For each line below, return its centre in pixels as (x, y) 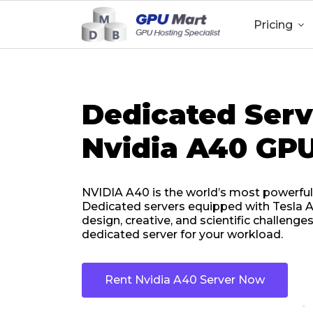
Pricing (273, 25)
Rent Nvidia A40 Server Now (185, 280)
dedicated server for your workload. (182, 234)
